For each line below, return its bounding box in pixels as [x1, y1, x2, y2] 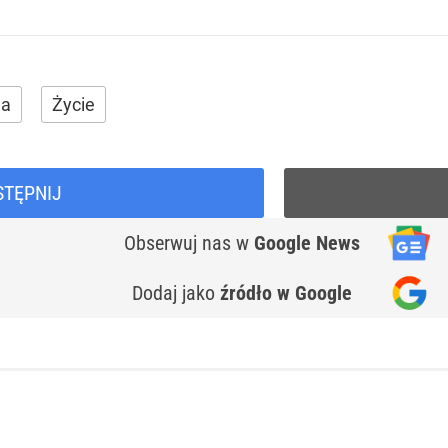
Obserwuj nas [124, 230, 236, 255]
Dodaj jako [132, 280, 220, 305]
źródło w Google [220, 280, 352, 305]
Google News [254, 230, 360, 255]
